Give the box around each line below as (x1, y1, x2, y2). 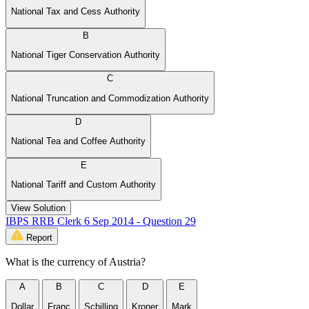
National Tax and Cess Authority (11, 6, 140, 17)
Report (26, 232, 52, 243)
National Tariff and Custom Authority (11, 179, 156, 190)
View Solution (11, 203, 66, 214)
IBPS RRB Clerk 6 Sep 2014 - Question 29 (6, 215, 196, 228)
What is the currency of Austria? (6, 256, 146, 268)
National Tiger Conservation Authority (11, 50, 160, 61)
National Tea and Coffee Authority (11, 136, 146, 147)
